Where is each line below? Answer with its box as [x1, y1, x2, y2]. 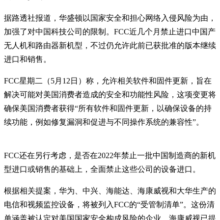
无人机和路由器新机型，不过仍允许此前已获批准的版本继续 [4, 41, 216, 50]
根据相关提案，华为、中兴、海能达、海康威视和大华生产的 [4, 186, 216, 195]
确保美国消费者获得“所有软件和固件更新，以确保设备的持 [4, 104, 212, 112]
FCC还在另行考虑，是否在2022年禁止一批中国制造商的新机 [4, 151, 216, 160]
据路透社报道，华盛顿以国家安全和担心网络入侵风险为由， [4, 13, 216, 22]
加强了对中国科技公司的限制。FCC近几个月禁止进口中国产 [4, 27, 216, 36]
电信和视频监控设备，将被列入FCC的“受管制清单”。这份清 [4, 200, 215, 209]
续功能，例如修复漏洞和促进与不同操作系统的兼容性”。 [4, 117, 204, 126]
